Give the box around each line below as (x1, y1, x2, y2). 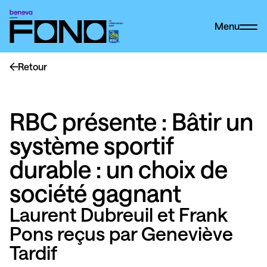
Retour (18, 61, 47, 72)
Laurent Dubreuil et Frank (10, 203, 227, 225)
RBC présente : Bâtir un (10, 107, 253, 135)
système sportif (10, 131, 173, 159)
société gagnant (10, 179, 181, 207)
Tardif (10, 241, 57, 263)
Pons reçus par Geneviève (10, 222, 233, 244)
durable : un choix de (10, 155, 228, 183)
